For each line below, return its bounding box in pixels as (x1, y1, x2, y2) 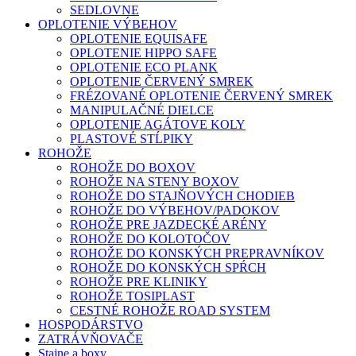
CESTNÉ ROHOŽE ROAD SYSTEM (70, 304, 270, 317)
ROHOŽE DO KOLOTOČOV (70, 232, 230, 246)
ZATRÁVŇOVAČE (38, 332, 143, 346)
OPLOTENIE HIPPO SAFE (70, 46, 217, 60)
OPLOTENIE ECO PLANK (70, 60, 218, 74)
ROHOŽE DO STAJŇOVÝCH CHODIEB (70, 189, 295, 203)
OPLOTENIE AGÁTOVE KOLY (70, 118, 246, 131)
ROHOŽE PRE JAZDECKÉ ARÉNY (70, 218, 267, 231)
